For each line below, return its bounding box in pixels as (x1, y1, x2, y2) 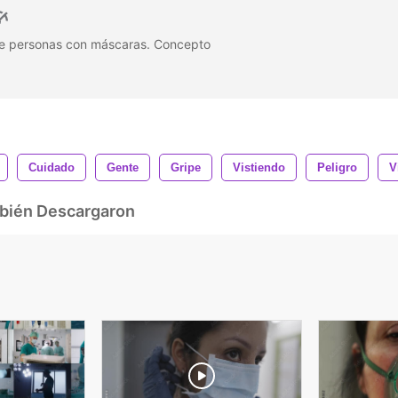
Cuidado (28, 160, 75, 174)
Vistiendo (233, 160, 285, 174)
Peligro (317, 160, 357, 174)
